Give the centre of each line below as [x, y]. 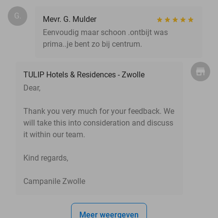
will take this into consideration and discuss [98, 123]
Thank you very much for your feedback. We [99, 111]
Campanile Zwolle [54, 181]
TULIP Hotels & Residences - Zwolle [84, 74]
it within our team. [54, 134]
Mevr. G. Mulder [70, 19]
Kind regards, [46, 158]
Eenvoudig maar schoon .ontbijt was [105, 32]
